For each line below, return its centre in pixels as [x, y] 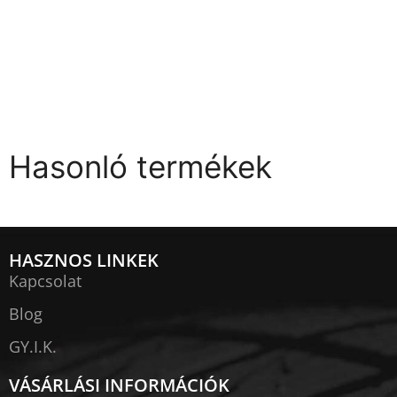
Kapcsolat [45, 281]
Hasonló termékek [140, 167]
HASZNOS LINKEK [84, 261]
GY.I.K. [33, 347]
